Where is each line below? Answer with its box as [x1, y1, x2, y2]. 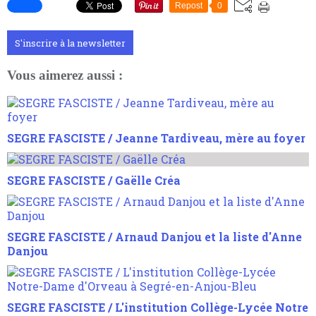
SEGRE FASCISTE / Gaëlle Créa [7, 172, 181, 188]
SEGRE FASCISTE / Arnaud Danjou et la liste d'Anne [7, 229, 302, 244]
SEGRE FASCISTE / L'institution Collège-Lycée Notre [7, 299, 308, 315]
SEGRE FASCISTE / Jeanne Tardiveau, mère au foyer [7, 130, 306, 145]
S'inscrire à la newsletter [15, 37, 126, 50]
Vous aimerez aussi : [7, 67, 123, 83]
